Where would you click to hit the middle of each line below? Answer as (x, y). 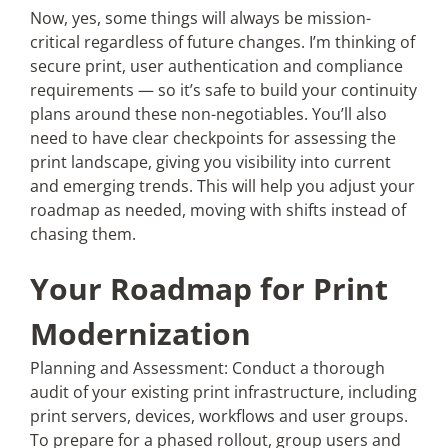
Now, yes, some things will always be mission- (200, 18)
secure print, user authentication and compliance (216, 66)
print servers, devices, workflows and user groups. (218, 416)
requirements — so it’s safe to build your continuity (223, 90)
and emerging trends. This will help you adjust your (222, 186)
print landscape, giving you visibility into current (210, 162)
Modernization (140, 333)
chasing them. (83, 234)
